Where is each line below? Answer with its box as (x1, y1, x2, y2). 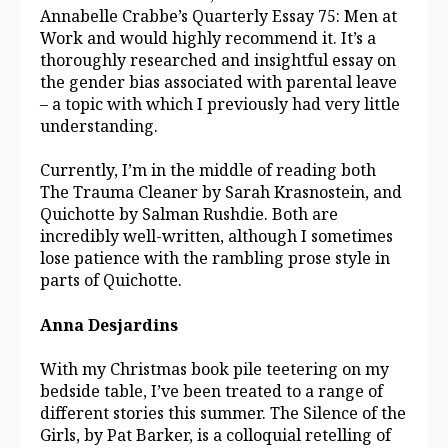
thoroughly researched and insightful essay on (40, 49, 396, 72)
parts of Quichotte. (40, 269, 182, 292)
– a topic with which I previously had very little (40, 93, 400, 116)
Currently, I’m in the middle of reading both (40, 159, 376, 182)
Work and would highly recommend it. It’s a (40, 27, 376, 50)
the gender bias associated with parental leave (40, 71, 397, 94)
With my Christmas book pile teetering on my (40, 358, 389, 381)
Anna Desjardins (40, 313, 178, 336)
